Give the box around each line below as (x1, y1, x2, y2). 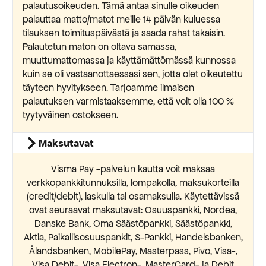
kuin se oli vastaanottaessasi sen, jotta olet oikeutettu (23, 68, 243, 81)
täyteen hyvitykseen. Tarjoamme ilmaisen (23, 82, 194, 94)
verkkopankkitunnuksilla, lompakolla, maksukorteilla (27, 177, 239, 189)
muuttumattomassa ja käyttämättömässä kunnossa (23, 55, 236, 67)
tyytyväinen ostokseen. (23, 109, 118, 122)
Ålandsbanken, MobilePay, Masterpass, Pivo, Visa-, (28, 245, 237, 258)
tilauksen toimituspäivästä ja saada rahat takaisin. (23, 27, 225, 40)
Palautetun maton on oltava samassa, (23, 41, 176, 53)
